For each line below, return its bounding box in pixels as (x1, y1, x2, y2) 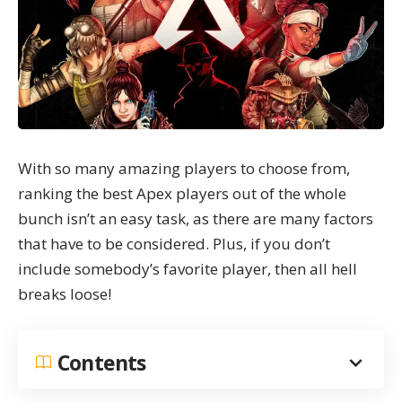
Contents (57, 347, 146, 377)
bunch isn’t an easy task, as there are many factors (18, 208, 373, 230)
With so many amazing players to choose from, (18, 158, 350, 179)
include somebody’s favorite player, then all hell (18, 258, 357, 280)
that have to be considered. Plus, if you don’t (18, 233, 330, 255)
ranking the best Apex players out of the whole (18, 183, 346, 205)
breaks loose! (18, 284, 111, 305)
